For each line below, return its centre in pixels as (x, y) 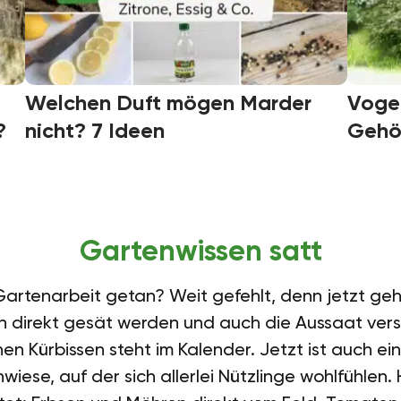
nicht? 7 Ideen (95, 130)
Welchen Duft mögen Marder (169, 102)
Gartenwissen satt (200, 250)
